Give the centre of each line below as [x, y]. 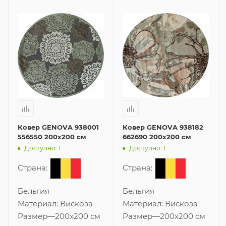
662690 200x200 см [157, 137]
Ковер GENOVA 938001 [58, 127]
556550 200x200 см [52, 137]
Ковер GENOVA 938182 [163, 127]
